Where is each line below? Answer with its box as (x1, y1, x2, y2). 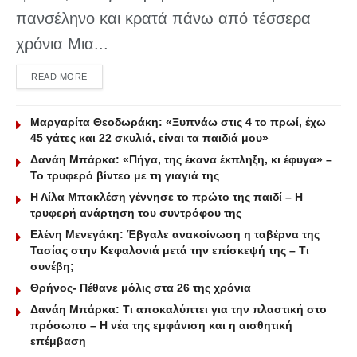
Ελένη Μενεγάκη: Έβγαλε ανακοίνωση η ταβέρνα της (30, 227, 320, 241)
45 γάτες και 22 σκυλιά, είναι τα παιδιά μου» (30, 131, 269, 144)
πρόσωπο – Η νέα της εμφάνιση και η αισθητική (30, 318, 292, 331)
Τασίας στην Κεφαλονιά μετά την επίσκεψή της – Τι (30, 243, 309, 257)
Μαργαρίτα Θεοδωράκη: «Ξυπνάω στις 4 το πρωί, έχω (30, 115, 326, 128)
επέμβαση (30, 334, 86, 347)
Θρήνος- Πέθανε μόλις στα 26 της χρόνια (30, 280, 251, 294)
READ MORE (31, 71, 88, 81)
